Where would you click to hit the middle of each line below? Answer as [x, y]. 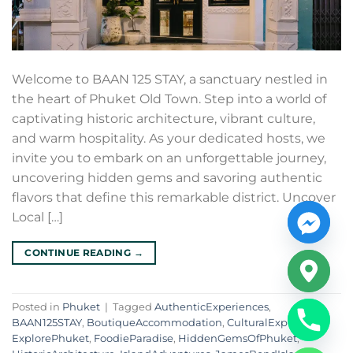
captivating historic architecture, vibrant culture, [163, 119]
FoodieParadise [134, 338]
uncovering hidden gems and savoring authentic [167, 178]
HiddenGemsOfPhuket [238, 338]
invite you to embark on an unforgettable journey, [169, 158]
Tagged [134, 307]
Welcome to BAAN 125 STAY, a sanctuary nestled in [170, 80]
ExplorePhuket [50, 338]
